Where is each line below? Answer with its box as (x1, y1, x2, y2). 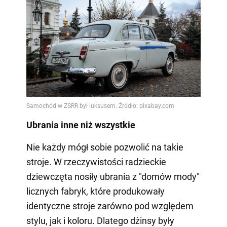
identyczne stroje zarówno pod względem (26, 201, 194, 212)
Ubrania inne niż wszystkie (26, 120, 135, 131)
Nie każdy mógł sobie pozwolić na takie (26, 142, 183, 153)
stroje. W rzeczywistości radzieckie (26, 157, 166, 168)
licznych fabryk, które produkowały (26, 186, 165, 197)
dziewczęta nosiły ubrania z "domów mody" (26, 171, 200, 182)
